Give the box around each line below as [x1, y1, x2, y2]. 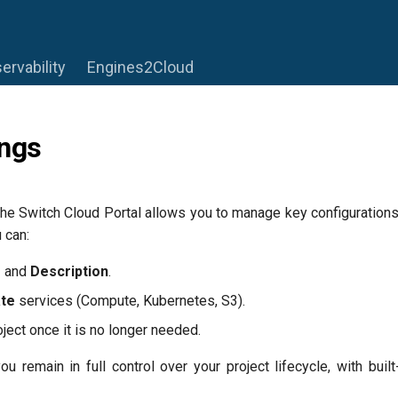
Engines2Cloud [87, 58, 194, 76]
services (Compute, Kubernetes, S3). [15, 292, 245, 309]
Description [30, 263, 108, 280]
